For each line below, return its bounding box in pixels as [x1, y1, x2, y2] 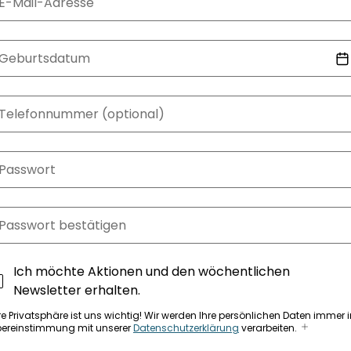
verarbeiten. [239, 321, 297, 335]
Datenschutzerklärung [133, 321, 239, 335]
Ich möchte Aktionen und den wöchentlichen [13, 262, 290, 280]
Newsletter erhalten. [13, 281, 140, 299]
